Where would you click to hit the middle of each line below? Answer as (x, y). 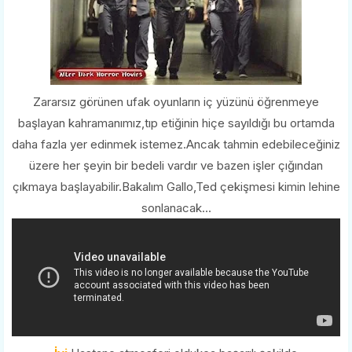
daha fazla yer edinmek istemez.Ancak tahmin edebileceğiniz (176, 144)
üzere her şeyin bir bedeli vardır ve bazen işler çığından (176, 165)
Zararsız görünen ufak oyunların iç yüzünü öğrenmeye (176, 101)
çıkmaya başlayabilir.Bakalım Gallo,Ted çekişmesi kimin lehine (176, 186)
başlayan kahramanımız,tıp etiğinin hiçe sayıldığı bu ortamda (176, 123)
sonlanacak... (176, 207)
